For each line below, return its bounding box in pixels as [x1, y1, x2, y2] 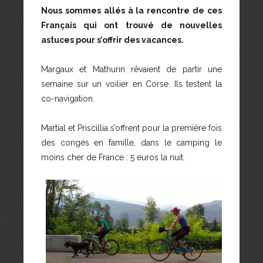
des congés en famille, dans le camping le [41, 138, 222, 148]
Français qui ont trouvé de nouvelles [41, 21, 222, 31]
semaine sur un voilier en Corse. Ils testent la [41, 79, 222, 89]
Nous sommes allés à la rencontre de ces [41, 6, 222, 16]
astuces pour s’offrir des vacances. [41, 35, 184, 45]
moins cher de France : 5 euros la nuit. [41, 153, 185, 163]
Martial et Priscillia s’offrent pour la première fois [41, 123, 222, 133]
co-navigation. [41, 94, 95, 104]
